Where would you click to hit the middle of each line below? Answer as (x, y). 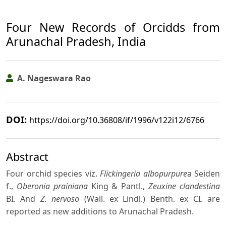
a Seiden (203, 173)
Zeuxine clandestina (184, 186)
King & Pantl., (118, 186)
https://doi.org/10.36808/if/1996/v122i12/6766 (117, 120)
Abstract (27, 156)
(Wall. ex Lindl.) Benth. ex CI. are (150, 199)
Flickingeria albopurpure (144, 173)
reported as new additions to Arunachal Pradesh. (100, 211)
